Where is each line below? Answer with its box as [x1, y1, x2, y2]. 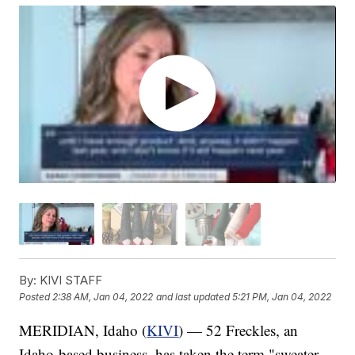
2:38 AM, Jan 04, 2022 [52, 291, 154, 303]
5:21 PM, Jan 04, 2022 [232, 291, 332, 303]
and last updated [156, 291, 231, 303]
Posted [19, 291, 53, 303]
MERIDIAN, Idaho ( [19, 319, 147, 340]
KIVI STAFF [36, 272, 103, 288]
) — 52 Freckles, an [178, 319, 299, 340]
